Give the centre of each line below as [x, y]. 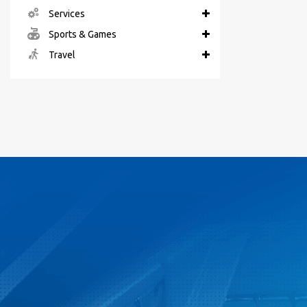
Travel [61, 55]
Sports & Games [82, 35]
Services [66, 14]
